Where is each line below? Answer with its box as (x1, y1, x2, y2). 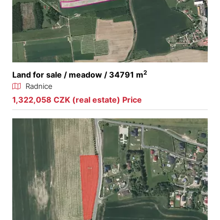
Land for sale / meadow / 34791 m (12, 70, 143, 80)
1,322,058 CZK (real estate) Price (12, 95, 142, 105)
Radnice (26, 82, 53, 91)
